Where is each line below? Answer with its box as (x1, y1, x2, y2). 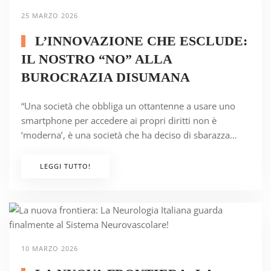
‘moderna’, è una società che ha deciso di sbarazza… (21, 129, 237, 142)
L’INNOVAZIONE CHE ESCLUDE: (31, 33, 247, 49)
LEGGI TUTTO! (40, 162, 91, 171)
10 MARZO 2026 (21, 244, 78, 253)
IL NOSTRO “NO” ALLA (21, 51, 172, 67)
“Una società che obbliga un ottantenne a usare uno (21, 100, 235, 113)
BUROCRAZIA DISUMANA (21, 70, 190, 85)
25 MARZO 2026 (21, 11, 78, 21)
